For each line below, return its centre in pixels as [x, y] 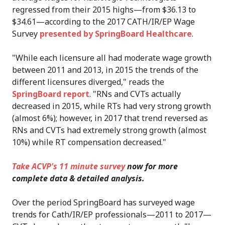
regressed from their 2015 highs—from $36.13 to [104, 10]
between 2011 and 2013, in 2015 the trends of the [105, 70]
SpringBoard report [51, 94]
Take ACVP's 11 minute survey [69, 166]
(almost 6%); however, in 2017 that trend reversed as [110, 118]
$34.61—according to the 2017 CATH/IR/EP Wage [103, 22]
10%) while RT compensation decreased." [89, 142]
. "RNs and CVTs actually [135, 94]
